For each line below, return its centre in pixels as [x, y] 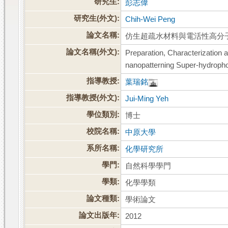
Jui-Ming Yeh [147, 99]
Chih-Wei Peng [150, 20]
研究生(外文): [97, 19]
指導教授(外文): [93, 98]
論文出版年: [99, 216]
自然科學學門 [148, 166]
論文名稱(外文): [93, 52]
